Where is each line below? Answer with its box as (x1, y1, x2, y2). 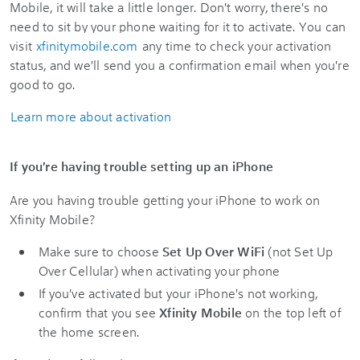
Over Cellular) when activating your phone (39, 262, 280, 279)
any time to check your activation (138, 37, 332, 54)
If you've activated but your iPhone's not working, (39, 284, 318, 301)
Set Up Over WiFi (162, 243, 265, 260)
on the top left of (242, 304, 341, 321)
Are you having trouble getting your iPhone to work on (10, 191, 321, 208)
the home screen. (39, 323, 140, 340)
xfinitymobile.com (36, 37, 138, 54)
